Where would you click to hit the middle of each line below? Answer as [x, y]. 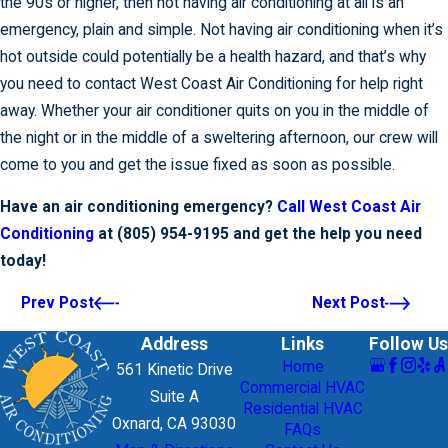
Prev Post [57, 303]
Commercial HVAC [302, 388]
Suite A [174, 397]
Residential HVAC [302, 409]
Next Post [349, 303]
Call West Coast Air [349, 207]
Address [174, 344]
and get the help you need [325, 234]
